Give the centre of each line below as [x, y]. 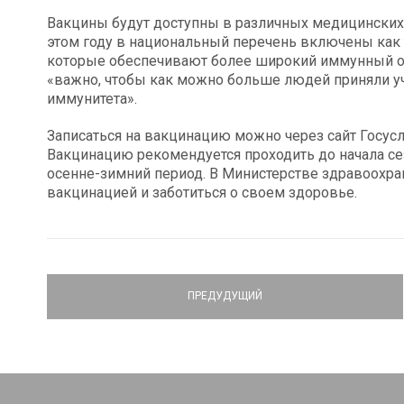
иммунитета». [92, 98]
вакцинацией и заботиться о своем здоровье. [202, 192]
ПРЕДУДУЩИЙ [225, 296]
